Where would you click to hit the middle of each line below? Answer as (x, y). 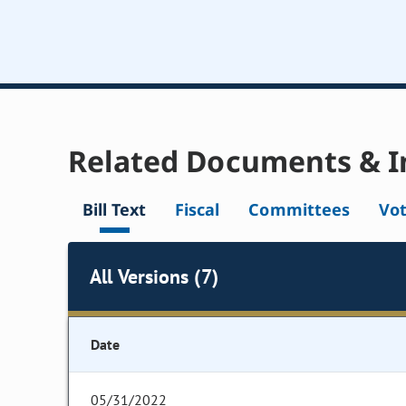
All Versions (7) (154, 276)
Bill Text (115, 210)
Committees (299, 210)
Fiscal (198, 210)
